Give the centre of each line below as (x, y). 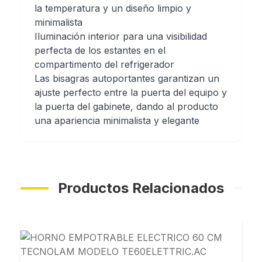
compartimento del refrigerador (104, 64)
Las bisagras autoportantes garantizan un (127, 78)
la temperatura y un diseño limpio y (113, 8)
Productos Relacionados (141, 188)
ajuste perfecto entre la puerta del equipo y (130, 92)
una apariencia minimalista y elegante (117, 120)
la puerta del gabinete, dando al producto (126, 106)
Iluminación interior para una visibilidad (120, 36)
